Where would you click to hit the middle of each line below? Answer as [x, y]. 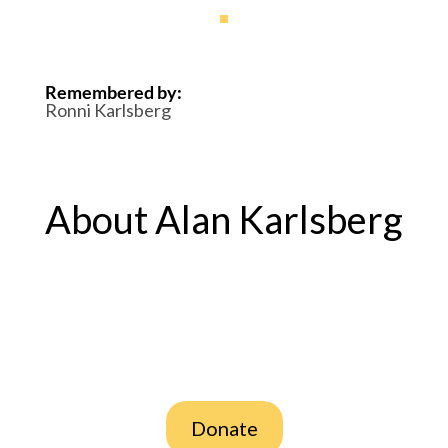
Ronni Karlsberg [107, 110]
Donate [224, 428]
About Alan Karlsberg [223, 219]
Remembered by [110, 92]
